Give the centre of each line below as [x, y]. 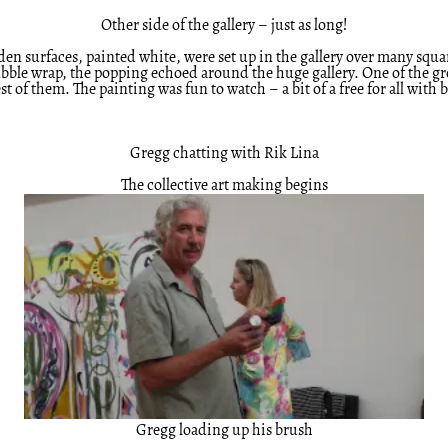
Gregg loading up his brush [224, 431]
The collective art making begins [224, 186]
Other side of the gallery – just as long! [224, 26]
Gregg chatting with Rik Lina [224, 154]
